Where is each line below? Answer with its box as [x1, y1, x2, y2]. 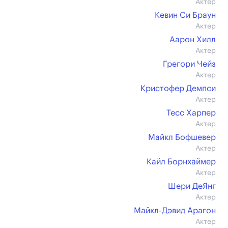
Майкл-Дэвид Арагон [134, 207, 216, 215]
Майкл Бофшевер [148, 133, 216, 141]
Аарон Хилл [169, 36, 216, 44]
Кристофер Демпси [140, 84, 216, 93]
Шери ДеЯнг [168, 182, 216, 190]
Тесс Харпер [166, 109, 216, 117]
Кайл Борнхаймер [147, 158, 216, 166]
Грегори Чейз [163, 60, 216, 68]
